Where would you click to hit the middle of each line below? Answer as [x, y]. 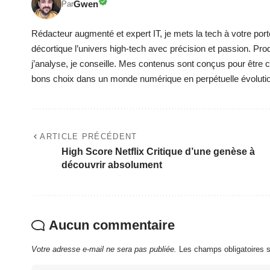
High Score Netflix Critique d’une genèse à [158, 151]
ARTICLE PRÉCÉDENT [89, 136]
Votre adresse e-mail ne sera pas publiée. [104, 249]
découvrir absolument [112, 165]
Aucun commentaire [112, 225]
